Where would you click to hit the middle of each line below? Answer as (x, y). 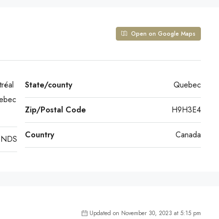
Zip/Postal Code (55, 110)
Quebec (187, 85)
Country (39, 135)
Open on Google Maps (162, 34)
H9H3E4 (186, 110)
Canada (188, 135)
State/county (48, 85)
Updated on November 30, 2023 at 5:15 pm (145, 213)
